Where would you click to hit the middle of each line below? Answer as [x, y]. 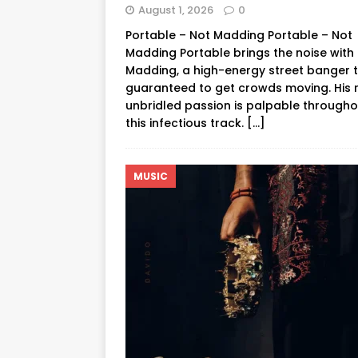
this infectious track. [186, 123]
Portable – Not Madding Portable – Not [239, 35]
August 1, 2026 [176, 10]
